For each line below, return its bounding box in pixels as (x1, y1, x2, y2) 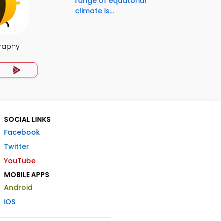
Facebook (4, 127, 40, 137)
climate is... (75, 6, 114, 16)
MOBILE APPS (4, 170, 49, 180)
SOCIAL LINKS (4, 114, 51, 124)
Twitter (4, 142, 29, 151)
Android (4, 183, 33, 192)
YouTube (4, 156, 36, 166)
